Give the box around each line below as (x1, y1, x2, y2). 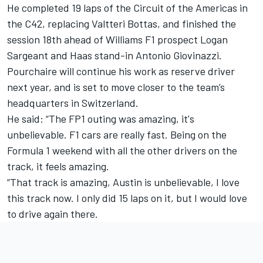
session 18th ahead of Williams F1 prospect (7, 33, 200, 46)
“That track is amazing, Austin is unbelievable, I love (7, 176, 240, 189)
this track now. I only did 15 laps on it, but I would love (7, 191, 247, 205)
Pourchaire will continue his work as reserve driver (7, 65, 235, 78)
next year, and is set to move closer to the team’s (7, 80, 225, 94)
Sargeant (7, 49, 48, 62)
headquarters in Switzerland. (7, 96, 139, 110)
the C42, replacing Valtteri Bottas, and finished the (7, 17, 236, 31)
